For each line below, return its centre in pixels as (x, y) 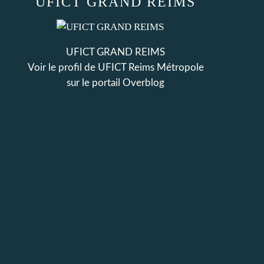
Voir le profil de (62, 67)
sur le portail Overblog (115, 83)
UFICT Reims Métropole (151, 67)
